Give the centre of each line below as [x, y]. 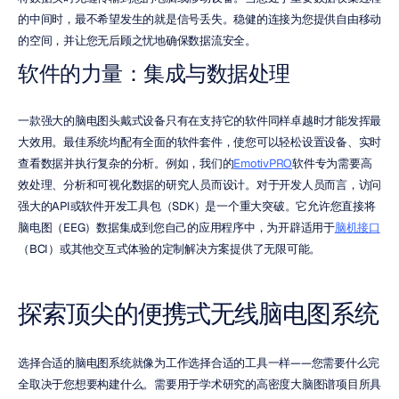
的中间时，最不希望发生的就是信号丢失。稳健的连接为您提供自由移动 [199, 19]
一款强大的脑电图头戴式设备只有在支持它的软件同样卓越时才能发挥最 [199, 121]
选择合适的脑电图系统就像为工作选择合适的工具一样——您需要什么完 [199, 363]
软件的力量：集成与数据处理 [154, 73]
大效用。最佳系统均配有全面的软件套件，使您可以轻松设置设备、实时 [199, 142]
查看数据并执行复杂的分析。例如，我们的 [126, 163]
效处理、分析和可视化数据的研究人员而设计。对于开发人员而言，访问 [199, 185]
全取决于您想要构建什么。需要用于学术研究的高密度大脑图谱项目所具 [199, 384]
